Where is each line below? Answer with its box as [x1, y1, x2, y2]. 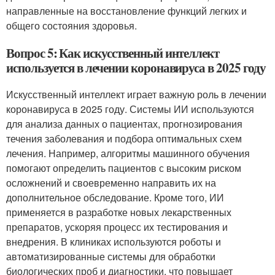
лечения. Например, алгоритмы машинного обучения [6, 146, 250, 161]
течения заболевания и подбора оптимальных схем [6, 131, 242, 146]
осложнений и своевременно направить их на [6, 176, 216, 190]
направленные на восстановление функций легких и [6, 4, 247, 18]
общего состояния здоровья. [6, 18, 137, 33]
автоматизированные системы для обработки [6, 249, 215, 264]
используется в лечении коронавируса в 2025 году [6, 58, 266, 77]
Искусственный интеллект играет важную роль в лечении [6, 87, 266, 102]
